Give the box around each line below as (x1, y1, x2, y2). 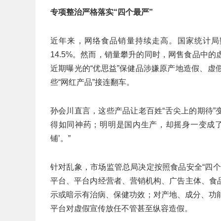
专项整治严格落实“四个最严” (50, 8, 153, 16)
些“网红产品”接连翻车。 (50, 78, 134, 86)
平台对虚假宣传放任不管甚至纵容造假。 (50, 204, 192, 213)
